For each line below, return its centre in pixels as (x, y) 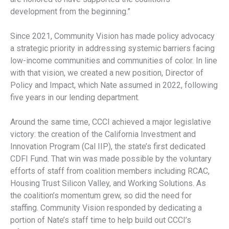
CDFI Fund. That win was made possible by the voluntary (111, 159)
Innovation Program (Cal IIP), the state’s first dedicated (108, 147)
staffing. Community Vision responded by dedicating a (106, 208)
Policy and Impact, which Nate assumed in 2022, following (114, 85)
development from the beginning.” (70, 12)
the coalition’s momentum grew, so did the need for (101, 196)
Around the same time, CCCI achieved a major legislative (111, 122)
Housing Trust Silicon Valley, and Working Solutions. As (108, 184)
